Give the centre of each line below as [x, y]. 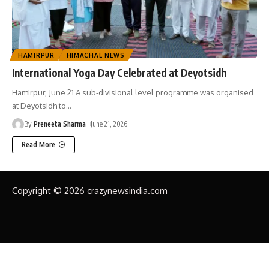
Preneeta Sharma [60, 124]
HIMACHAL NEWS [95, 56]
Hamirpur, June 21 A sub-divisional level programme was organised [133, 93]
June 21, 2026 [109, 124]
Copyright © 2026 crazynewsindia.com [90, 191]
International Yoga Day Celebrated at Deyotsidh [119, 73]
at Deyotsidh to [39, 106]
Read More [38, 145]
